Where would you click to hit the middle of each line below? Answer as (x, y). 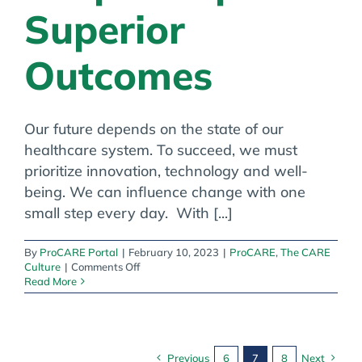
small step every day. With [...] (128, 213)
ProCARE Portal (79, 252)
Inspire (155, 353)
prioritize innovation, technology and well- (166, 170)
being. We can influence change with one (165, 192)
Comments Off (105, 266)
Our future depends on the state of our (154, 128)
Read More (51, 281)
